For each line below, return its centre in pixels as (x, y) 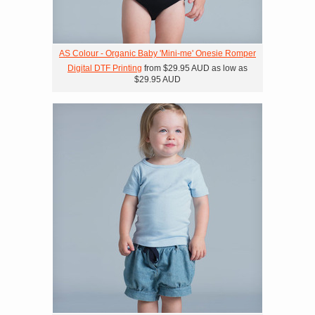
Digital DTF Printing (105, 68)
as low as (229, 68)
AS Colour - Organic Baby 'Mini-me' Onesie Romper (157, 53)
